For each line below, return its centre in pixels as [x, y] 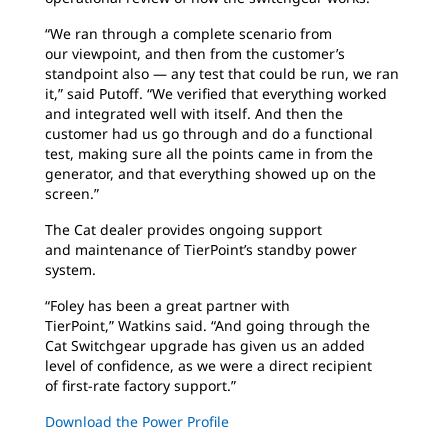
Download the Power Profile [137, 422]
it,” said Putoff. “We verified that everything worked [216, 94]
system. [70, 270]
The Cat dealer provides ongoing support [183, 230]
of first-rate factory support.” [146, 386]
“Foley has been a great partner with [167, 306]
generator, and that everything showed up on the [210, 174]
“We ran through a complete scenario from [188, 34]
